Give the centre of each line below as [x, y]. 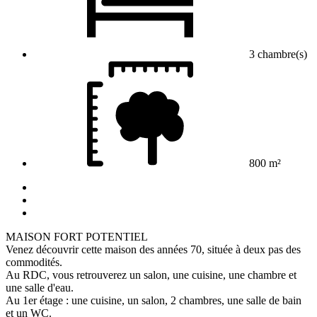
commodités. [34, 262]
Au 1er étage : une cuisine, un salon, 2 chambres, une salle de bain [154, 300]
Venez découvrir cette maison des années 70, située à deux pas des [153, 249]
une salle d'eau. [40, 287]
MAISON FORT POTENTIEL [77, 236]
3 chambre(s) [277, 54]
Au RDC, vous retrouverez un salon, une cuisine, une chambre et [151, 275]
